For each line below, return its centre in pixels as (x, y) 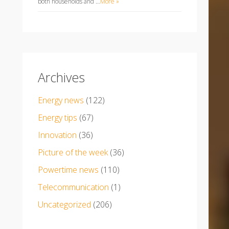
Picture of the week (73, 152)
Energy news (61, 100)
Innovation (57, 135)
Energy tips (57, 118)
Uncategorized (64, 204)
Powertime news (68, 170)
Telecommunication (73, 187)
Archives (61, 77)
